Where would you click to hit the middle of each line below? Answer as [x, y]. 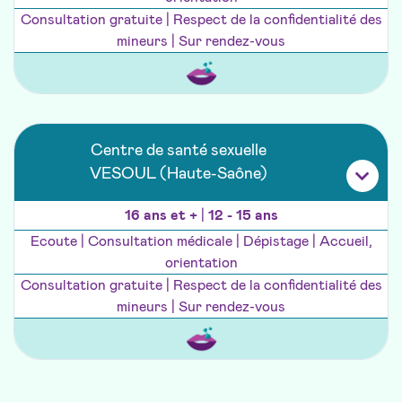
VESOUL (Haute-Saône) [179, 175]
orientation [201, 263]
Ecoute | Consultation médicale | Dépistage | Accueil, [201, 242]
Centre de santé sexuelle [179, 151]
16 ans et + [162, 216]
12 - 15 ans [243, 216]
